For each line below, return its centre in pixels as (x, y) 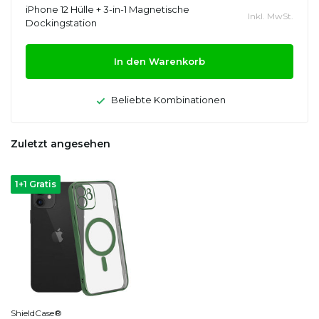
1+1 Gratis (36, 184)
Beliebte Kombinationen (167, 100)
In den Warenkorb (159, 62)
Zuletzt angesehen (61, 143)
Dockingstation (61, 23)
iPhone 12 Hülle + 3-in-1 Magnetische (108, 10)
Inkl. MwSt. (271, 16)
